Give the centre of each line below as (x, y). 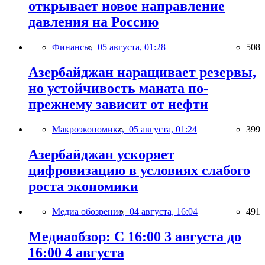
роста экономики (83, 186)
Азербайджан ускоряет (101, 154)
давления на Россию (93, 22)
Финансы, (75, 47)
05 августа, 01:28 (132, 47)
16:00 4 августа (76, 252)
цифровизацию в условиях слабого (139, 170)
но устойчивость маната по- (118, 88)
